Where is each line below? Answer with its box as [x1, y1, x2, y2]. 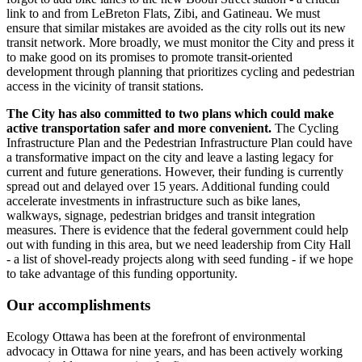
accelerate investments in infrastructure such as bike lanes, [6, 194, 301, 208]
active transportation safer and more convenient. [6, 121, 271, 136]
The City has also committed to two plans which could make [6, 107, 334, 121]
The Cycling [271, 121, 339, 136]
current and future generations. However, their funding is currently [6, 165, 343, 179]
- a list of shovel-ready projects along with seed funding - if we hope [6, 252, 353, 267]
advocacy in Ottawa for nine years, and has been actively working [6, 343, 343, 358]
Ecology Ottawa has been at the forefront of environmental [6, 329, 305, 343]
